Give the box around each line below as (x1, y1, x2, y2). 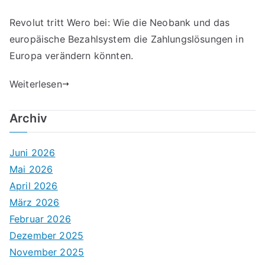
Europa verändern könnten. (9, 50, 134, 62)
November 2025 (9, 246, 85, 258)
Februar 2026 (9, 213, 71, 225)
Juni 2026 (9, 147, 56, 159)
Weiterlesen (9, 78, 62, 90)
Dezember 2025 (9, 230, 84, 241)
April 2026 (9, 180, 58, 192)
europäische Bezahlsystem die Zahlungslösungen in (9, 33, 244, 45)
